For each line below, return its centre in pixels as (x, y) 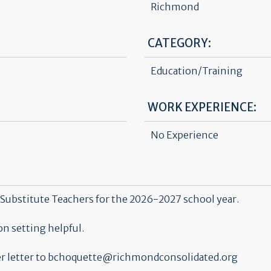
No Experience (184, 135)
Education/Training (197, 71)
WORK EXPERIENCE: (202, 107)
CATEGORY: (179, 43)
